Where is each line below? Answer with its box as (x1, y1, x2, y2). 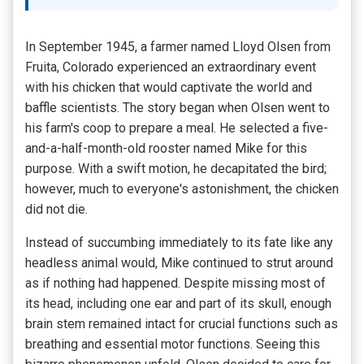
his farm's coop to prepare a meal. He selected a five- (25, 120, 328, 136)
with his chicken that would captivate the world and (25, 80, 312, 96)
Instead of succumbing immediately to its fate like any (25, 235, 333, 251)
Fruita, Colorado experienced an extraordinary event (25, 59, 316, 76)
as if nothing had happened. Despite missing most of (25, 275, 326, 292)
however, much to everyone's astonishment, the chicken (25, 181, 339, 197)
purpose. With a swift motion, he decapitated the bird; (25, 161, 327, 177)
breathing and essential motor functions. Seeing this (25, 336, 320, 353)
